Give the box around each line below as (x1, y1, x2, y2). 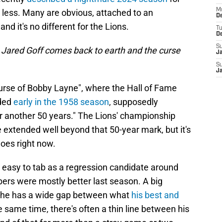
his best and (131, 190, 179, 201)
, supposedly (109, 97, 158, 108)
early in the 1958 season (13, 97, 109, 108)
